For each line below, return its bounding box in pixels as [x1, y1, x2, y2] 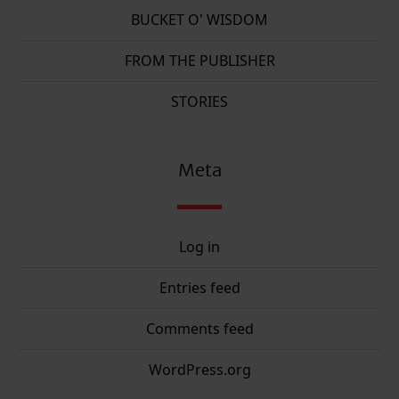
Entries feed [159, 278, 240, 298]
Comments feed [145, 319, 254, 339]
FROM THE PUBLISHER [124, 51, 275, 71]
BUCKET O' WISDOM [131, 10, 268, 30]
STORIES [171, 92, 228, 112]
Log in [179, 237, 220, 257]
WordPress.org [148, 360, 251, 380]
